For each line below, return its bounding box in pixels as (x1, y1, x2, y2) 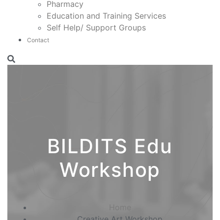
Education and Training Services (47, 11, 166, 21)
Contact (27, 36, 49, 44)
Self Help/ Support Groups (47, 23, 146, 32)
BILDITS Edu (47, 134, 173, 158)
